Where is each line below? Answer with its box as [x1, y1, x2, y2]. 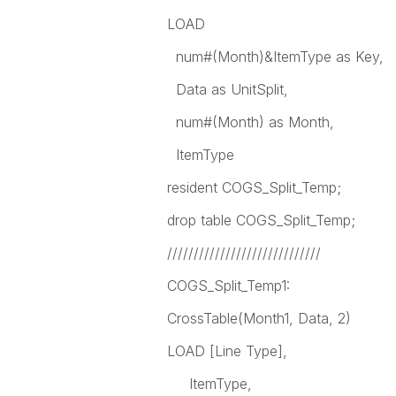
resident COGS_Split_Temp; [166, 179, 341, 196]
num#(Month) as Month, [166, 113, 334, 131]
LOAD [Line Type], [166, 342, 287, 360]
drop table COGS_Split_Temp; [166, 211, 355, 229]
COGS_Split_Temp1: [166, 277, 290, 294]
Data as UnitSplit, [166, 80, 288, 98]
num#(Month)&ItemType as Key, [166, 48, 384, 65]
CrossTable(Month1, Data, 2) [166, 309, 351, 327]
